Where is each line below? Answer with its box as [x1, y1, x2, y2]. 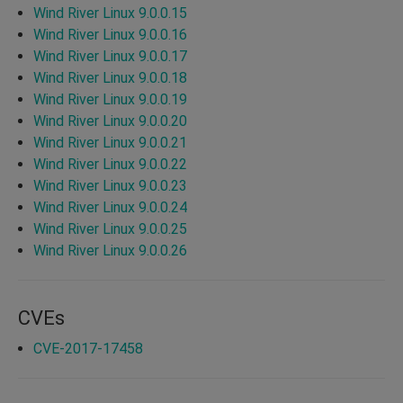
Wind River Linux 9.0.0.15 [33, 4, 187, 22]
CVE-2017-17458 [33, 339, 143, 357]
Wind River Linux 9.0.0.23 [33, 176, 187, 194]
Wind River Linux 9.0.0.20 [33, 112, 187, 130]
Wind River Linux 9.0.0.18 [33, 68, 187, 86]
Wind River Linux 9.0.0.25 [33, 219, 187, 237]
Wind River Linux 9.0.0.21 [33, 133, 187, 151]
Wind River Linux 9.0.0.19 [33, 90, 187, 108]
